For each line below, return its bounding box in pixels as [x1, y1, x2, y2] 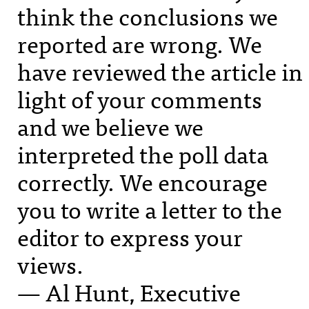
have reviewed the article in [17, 52, 303, 90]
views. [17, 245, 83, 283]
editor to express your [17, 217, 243, 255]
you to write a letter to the [17, 190, 282, 228]
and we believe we [17, 107, 203, 145]
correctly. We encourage [17, 162, 268, 200]
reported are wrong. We [17, 24, 262, 62]
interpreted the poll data [17, 134, 268, 172]
